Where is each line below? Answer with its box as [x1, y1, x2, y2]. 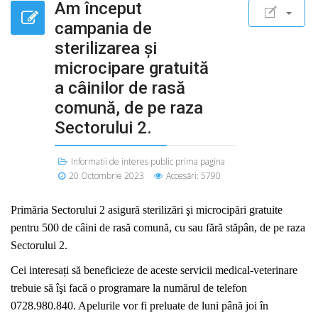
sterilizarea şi [55, 38, 157, 58]
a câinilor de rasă [55, 78, 185, 98]
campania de [55, 18, 152, 38]
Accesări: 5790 [166, 170, 221, 182]
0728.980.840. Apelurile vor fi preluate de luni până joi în [11, 300, 268, 312]
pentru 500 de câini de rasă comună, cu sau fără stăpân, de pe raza [11, 221, 305, 234]
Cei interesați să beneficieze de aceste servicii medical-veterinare [11, 264, 297, 276]
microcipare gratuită [55, 58, 209, 78]
